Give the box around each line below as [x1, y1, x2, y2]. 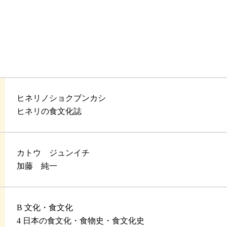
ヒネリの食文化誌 [17, 107, 82, 116]
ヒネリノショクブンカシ [17, 94, 106, 103]
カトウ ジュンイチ [17, 148, 90, 158]
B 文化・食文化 [17, 203, 73, 212]
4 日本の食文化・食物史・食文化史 [17, 216, 145, 225]
